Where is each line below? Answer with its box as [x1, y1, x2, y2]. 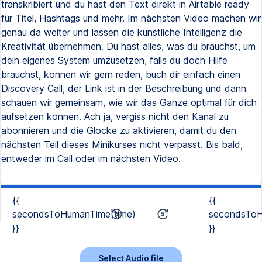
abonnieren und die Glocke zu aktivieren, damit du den [1, 125, 236, 136]
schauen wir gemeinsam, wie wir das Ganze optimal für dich [1, 96, 257, 108]
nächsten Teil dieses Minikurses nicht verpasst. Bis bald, [1, 139, 243, 150]
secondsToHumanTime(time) [12, 208, 136, 220]
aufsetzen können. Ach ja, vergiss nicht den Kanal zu [1, 111, 229, 122]
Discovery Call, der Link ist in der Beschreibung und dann [1, 82, 246, 94]
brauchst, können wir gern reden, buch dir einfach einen [1, 68, 240, 80]
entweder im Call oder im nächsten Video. [1, 153, 181, 164]
